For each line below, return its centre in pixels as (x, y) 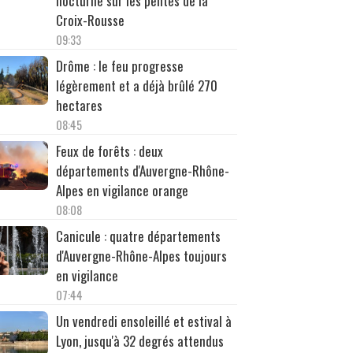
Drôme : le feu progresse (119, 65)
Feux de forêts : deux (109, 150)
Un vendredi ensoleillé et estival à (143, 321)
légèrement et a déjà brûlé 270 (136, 85)
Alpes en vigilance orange (122, 190)
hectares (79, 105)
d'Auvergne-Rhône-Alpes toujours (141, 255)
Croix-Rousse (90, 20)
